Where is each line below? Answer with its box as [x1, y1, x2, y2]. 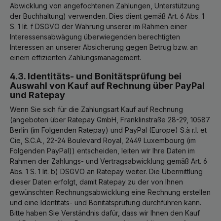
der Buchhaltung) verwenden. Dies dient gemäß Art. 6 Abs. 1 [10, 11, 204, 20]
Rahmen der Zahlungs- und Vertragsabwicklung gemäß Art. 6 [10, 156, 207, 165]
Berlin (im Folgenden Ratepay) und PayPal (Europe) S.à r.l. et [10, 125, 207, 134]
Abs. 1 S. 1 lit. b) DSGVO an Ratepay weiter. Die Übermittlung [10, 167, 203, 176]
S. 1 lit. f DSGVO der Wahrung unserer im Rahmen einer [10, 22, 187, 31]
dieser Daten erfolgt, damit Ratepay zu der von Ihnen [10, 177, 183, 186]
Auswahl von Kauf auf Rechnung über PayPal [10, 80, 205, 91]
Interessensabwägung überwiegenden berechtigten [10, 32, 180, 41]
